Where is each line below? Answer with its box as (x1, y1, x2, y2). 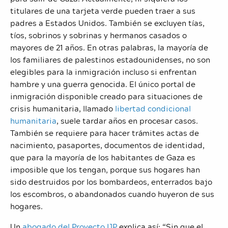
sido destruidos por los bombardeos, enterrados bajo (10, 175, 212, 188)
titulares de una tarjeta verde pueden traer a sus (10, 4, 195, 17)
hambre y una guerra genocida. (10, 77, 129, 90)
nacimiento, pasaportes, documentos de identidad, (10, 138, 205, 151)
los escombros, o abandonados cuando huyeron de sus (10, 187, 214, 200)
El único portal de (129, 77, 195, 90)
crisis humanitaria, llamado (10, 102, 115, 115)
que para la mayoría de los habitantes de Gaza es (10, 151, 195, 163)
